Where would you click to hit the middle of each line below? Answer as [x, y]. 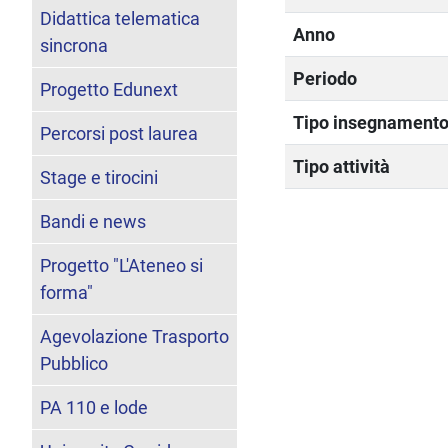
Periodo [325, 78]
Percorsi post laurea [119, 133]
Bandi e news [93, 221]
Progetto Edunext [109, 89]
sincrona [74, 45]
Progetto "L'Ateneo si [121, 265]
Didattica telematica [120, 18]
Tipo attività [342, 166]
